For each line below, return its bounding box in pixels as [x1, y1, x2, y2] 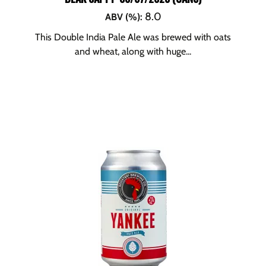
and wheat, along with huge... [75, 46, 191, 57]
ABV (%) [104, 11, 140, 23]
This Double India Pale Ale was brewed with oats [35, 31, 231, 43]
